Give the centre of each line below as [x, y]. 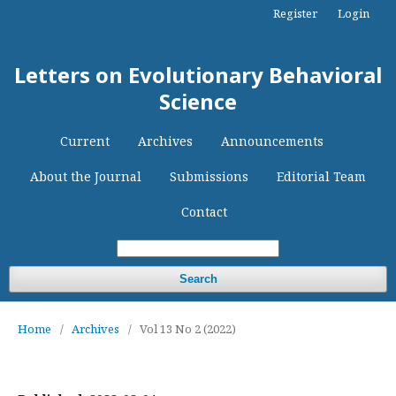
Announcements [272, 141]
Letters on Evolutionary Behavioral [198, 75]
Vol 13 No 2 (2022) [188, 329]
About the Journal [86, 176]
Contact [204, 212]
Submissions [209, 176]
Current [85, 141]
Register [295, 13]
